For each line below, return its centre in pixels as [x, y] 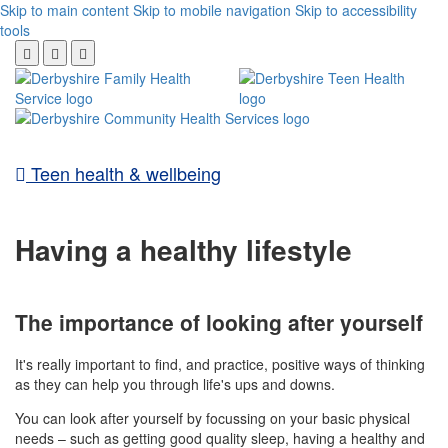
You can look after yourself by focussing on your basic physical [212, 418]
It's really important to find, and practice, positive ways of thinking [220, 364]
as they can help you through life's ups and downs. [175, 384]
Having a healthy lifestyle [183, 249]
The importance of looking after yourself [219, 321]
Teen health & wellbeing [123, 173]
